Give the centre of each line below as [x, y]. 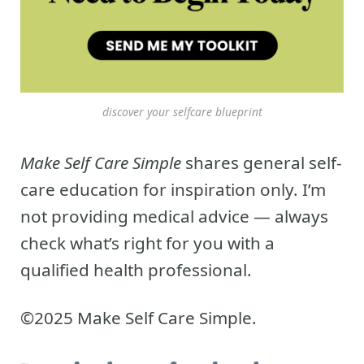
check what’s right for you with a [147, 243]
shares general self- [262, 163]
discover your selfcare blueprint [182, 112]
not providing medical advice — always [174, 217]
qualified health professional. [136, 270]
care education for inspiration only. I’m [173, 190]
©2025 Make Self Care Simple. [139, 318]
